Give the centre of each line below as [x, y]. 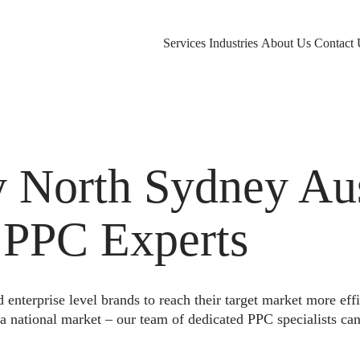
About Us [286, 43]
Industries [233, 43]
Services [184, 43]
